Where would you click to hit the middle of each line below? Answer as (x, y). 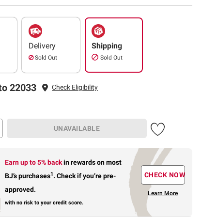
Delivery (42, 46)
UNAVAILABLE (77, 128)
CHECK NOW (165, 175)
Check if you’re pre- (86, 176)
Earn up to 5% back (34, 162)
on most (109, 162)
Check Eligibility (75, 87)
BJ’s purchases (28, 176)
